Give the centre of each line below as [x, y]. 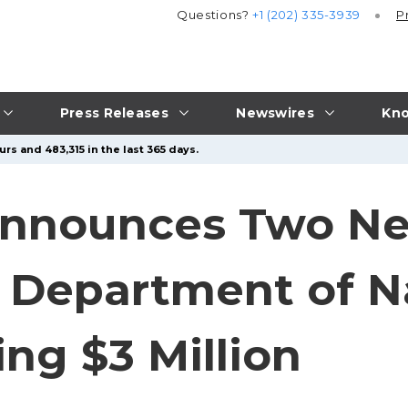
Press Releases [114, 112]
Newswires [275, 112]
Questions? [215, 15]
